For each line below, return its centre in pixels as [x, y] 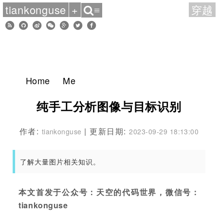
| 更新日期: [105, 131]
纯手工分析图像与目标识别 [109, 106]
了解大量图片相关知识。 [60, 162]
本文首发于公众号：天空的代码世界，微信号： [109, 192]
